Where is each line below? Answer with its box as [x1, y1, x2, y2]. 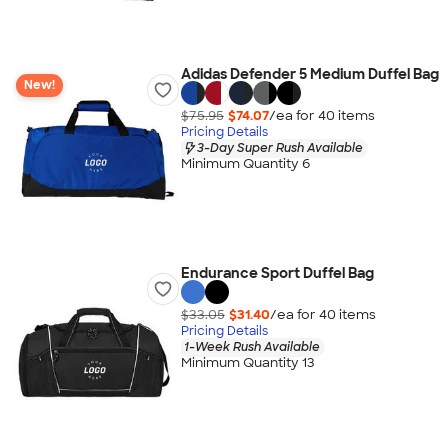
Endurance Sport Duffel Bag [180, 264, 374, 282]
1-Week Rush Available [183, 338, 320, 355]
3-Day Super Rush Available [196, 139, 363, 156]
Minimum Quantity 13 [180, 354, 315, 372]
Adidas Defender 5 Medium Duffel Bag [180, 65, 439, 83]
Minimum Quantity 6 [180, 155, 310, 173]
